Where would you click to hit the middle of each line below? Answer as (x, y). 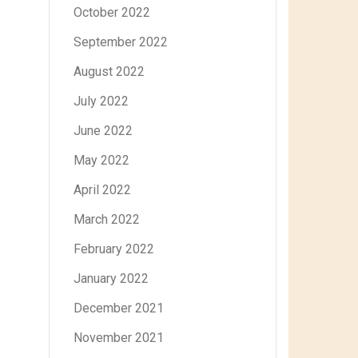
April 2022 (102, 190)
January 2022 (111, 278)
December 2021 (119, 308)
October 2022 (112, 12)
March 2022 (107, 219)
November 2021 (119, 338)
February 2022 (114, 249)
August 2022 (109, 72)
